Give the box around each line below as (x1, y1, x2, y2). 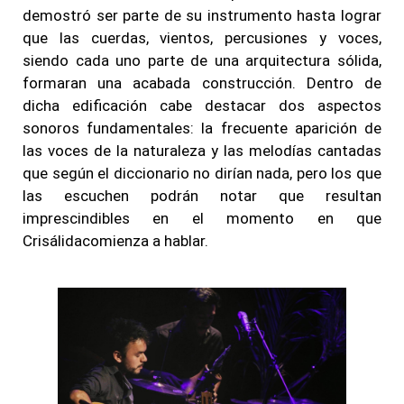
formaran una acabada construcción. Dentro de (23, 73, 381, 92)
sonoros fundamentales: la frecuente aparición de (23, 118, 381, 137)
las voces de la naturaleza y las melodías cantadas (23, 141, 381, 160)
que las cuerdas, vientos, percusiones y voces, (23, 28, 381, 47)
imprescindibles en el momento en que (23, 208, 381, 227)
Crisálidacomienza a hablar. (23, 231, 208, 250)
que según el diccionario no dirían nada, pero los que (23, 163, 381, 182)
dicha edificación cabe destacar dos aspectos (23, 96, 381, 115)
